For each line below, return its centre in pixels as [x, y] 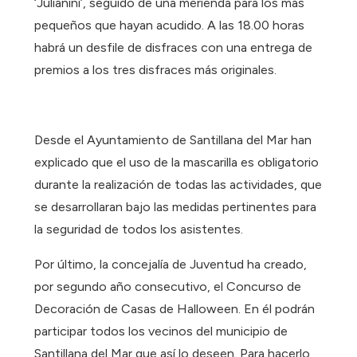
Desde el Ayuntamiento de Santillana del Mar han [173, 140]
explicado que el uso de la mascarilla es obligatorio [177, 163]
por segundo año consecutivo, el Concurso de [168, 287]
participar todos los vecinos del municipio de [161, 331]
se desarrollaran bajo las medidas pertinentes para [176, 207]
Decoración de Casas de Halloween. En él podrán [175, 309]
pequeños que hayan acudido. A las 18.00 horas [170, 25]
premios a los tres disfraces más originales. [156, 70]
